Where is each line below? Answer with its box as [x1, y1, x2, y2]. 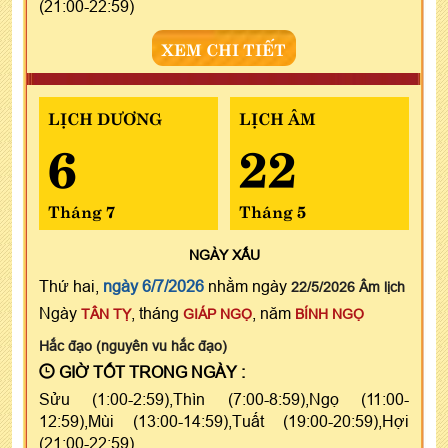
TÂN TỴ [81, 306, 131, 323]
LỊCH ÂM [238, 105, 316, 130]
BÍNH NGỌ [295, 306, 364, 323]
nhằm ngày [204, 277, 291, 296]
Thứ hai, [39, 277, 103, 296]
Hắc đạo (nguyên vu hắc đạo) [39, 338, 227, 355]
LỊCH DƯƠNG [48, 105, 162, 130]
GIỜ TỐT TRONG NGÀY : [55, 363, 245, 382]
